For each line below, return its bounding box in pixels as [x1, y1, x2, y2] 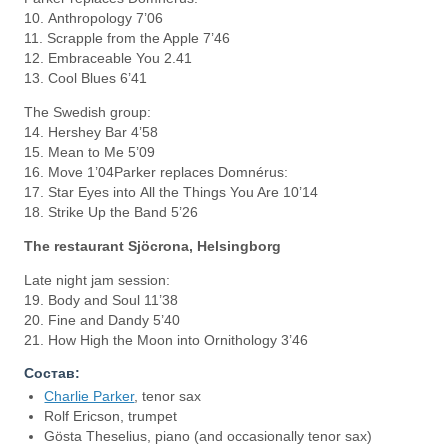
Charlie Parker [44, 388, 135, 404]
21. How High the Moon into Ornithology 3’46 [24, 332, 309, 348]
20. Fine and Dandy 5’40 [24, 312, 181, 328]
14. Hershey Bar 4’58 [24, 124, 159, 140]
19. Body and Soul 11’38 [24, 292, 179, 308]
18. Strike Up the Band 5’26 [24, 204, 199, 220]
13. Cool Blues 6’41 [24, 70, 148, 86]
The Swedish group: [24, 104, 152, 120]
